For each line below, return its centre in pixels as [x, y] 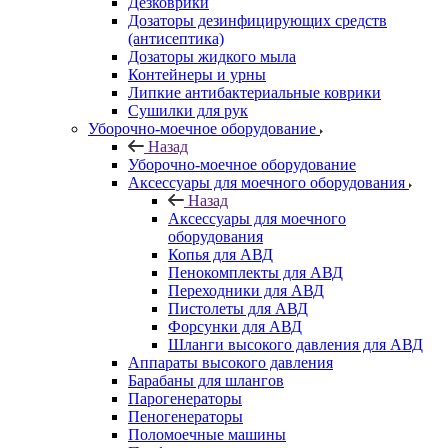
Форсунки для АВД [235, 326]
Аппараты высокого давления [230, 362]
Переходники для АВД [246, 290]
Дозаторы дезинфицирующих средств [257, 20]
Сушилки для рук [188, 110]
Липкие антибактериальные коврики [254, 92]
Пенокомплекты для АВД [255, 272]
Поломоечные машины [207, 434]
